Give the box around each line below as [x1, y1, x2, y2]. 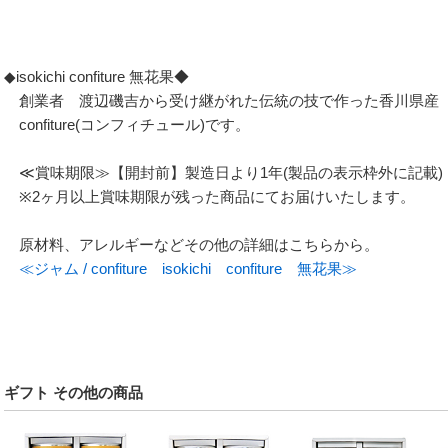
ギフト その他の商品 [4, 384, 143, 401]
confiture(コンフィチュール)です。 [4, 116, 250, 133]
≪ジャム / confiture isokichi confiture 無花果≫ [19, 260, 357, 277]
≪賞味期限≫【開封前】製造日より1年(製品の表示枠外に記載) [4, 164, 443, 181]
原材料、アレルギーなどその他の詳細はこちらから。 [4, 236, 379, 253]
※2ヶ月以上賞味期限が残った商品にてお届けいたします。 [4, 188, 415, 205]
